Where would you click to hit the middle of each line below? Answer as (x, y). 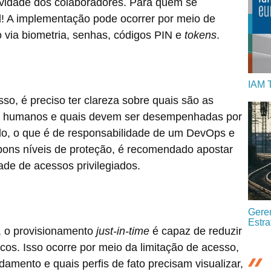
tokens (201, 35)
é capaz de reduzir (196, 231)
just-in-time (123, 231)
